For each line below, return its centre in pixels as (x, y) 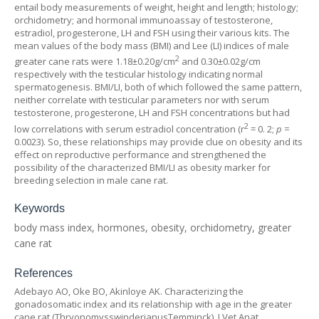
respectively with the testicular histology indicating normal (138, 74)
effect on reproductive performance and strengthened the (140, 154)
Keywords (40, 208)
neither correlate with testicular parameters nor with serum (142, 100)
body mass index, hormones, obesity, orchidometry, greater (153, 227)
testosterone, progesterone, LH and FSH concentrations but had (152, 113)
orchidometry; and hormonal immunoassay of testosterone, (143, 20)
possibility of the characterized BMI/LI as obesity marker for (142, 167)
